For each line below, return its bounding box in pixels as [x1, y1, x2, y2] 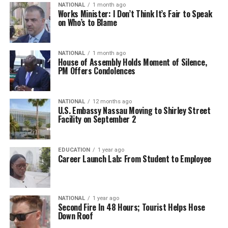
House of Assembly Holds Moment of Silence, [58, 56, 207, 68]
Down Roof [58, 210, 93, 222]
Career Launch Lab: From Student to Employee [58, 153, 211, 165]
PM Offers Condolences [58, 65, 135, 77]
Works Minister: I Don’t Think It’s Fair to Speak [58, 8, 212, 20]
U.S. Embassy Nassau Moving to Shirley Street [58, 104, 211, 117]
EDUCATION [58, 147, 90, 153]
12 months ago [92, 98, 132, 105]
